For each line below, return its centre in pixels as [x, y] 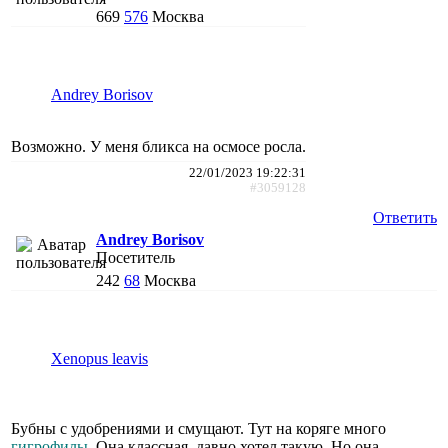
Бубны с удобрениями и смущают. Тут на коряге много [198, 428]
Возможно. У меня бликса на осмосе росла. [158, 146]
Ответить [405, 217]
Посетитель [135, 257]
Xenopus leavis [99, 358]
